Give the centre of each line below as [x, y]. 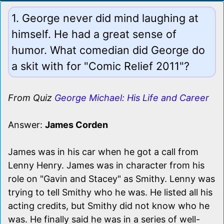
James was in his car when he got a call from [103, 151]
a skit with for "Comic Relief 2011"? [100, 66]
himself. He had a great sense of [94, 34]
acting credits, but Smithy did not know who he [109, 205]
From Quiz [31, 97]
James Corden [76, 124]
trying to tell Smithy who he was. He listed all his [110, 192]
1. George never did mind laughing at [105, 18]
